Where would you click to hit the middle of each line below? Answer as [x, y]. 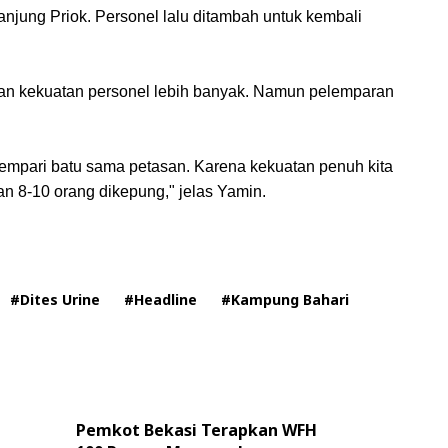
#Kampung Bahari [285, 299]
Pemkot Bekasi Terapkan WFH [196, 430]
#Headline [160, 299]
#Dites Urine [55, 299]
